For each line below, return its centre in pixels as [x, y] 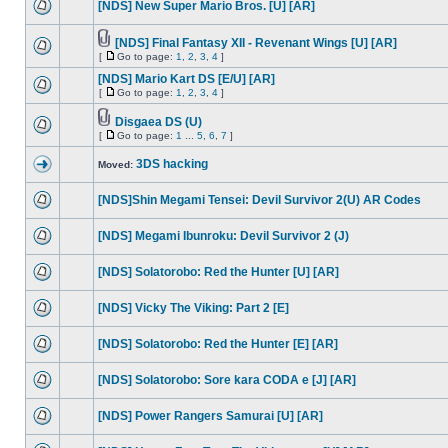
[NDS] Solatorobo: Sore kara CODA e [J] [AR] [227, 380]
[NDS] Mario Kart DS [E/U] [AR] [186, 79]
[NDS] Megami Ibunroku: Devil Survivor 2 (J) [223, 236]
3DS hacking [172, 164]
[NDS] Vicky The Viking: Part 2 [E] [193, 308]
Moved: [117, 164]
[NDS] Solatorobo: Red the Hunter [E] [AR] [218, 344]
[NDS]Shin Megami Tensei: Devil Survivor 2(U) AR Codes [259, 200]
